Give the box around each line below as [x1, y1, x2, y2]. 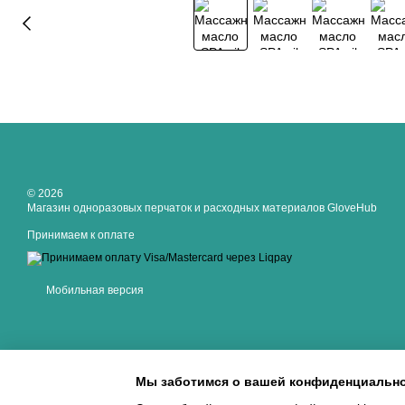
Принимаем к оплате [27, 229, 135, 241]
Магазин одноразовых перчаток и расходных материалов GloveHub [27, 202, 377, 214]
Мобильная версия [43, 284, 144, 297]
